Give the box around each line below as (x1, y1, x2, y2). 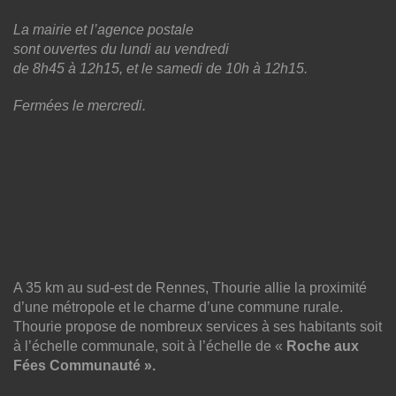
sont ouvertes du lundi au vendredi (13, 41, 229, 57)
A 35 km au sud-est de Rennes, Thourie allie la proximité (13, 279, 367, 295)
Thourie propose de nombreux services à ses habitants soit (13, 318, 382, 334)
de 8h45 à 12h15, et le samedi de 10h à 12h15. (13, 60, 308, 76)
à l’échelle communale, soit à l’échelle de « (13, 338, 286, 354)
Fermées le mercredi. (13, 97, 146, 113)
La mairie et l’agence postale (13, 21, 194, 37)
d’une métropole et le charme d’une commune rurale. (13, 299, 343, 315)
